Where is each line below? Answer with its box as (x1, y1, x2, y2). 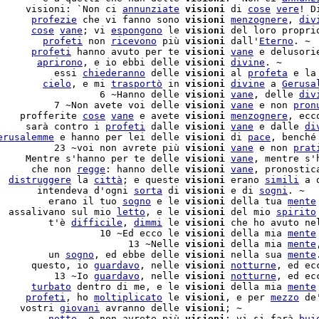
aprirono (37, 57, 83, 68)
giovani (60, 303, 100, 313)
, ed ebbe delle (94, 249, 185, 260)
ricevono (111, 36, 157, 46)
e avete (134, 110, 185, 121)
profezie (31, 14, 77, 25)
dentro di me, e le (71, 281, 185, 292)
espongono (111, 25, 162, 36)
